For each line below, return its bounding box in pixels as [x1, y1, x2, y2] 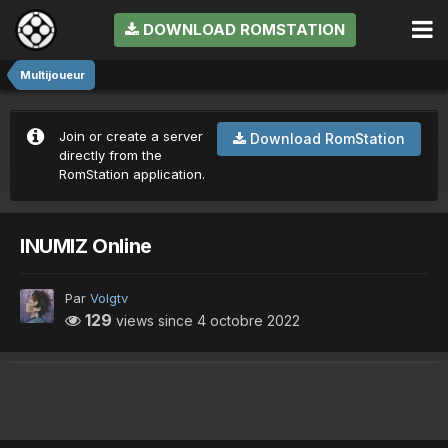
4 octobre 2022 [197, 311, 300, 329]
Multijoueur [20, 68, 85, 82]
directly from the [59, 147, 162, 164]
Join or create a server [59, 128, 203, 145]
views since [112, 311, 197, 329]
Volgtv [90, 289, 128, 306]
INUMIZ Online [20, 233, 152, 258]
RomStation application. [59, 166, 205, 183]
